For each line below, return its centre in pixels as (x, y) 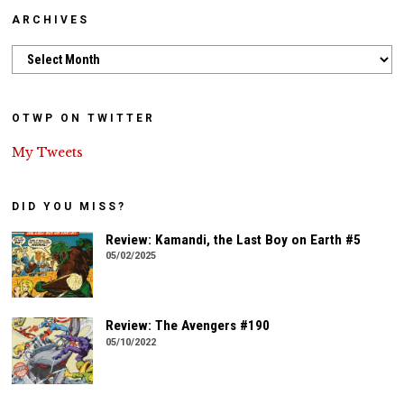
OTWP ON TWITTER (84, 118)
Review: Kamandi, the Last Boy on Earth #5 (234, 239)
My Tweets (48, 152)
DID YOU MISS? (69, 206)
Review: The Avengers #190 (188, 326)
